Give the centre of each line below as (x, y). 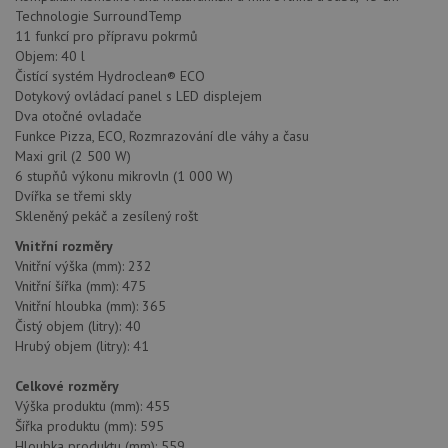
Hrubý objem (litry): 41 (82, 346)
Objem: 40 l (50, 56)
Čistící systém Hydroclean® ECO (110, 76)
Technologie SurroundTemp (98, 16)
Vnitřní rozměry (64, 246)
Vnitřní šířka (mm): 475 (80, 286)
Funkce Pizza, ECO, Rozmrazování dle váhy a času (162, 136)
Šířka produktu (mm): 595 (89, 426)
